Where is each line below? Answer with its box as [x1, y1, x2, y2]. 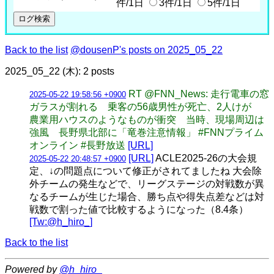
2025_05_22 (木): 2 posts [5, 65, 114, 76]
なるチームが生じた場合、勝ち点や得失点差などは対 [29, 191, 264, 202]
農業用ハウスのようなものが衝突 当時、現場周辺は [29, 114, 264, 125]
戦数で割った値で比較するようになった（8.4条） [29, 204, 248, 215]
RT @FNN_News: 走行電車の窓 [128, 88, 269, 99]
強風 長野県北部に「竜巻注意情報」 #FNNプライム [29, 127, 264, 138]
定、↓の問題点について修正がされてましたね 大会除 [29, 165, 262, 176]
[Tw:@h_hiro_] [29, 216, 92, 227]
